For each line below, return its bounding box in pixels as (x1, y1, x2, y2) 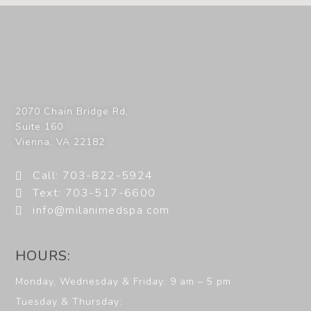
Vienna (15, 135, 51, 149)
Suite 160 (15, 120, 64, 133)
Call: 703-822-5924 (33, 168, 153, 183)
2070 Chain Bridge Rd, (15, 105, 129, 118)
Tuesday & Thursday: (15, 295, 123, 309)
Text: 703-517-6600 (33, 185, 156, 201)
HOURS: (15, 246, 72, 266)
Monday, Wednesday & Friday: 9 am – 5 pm (15, 275, 232, 289)
